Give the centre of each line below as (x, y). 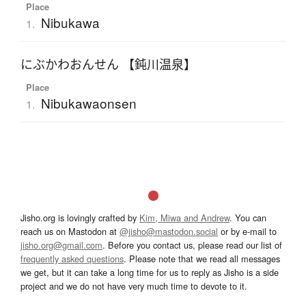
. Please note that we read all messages (202, 259)
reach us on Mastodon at (70, 232)
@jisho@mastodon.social (169, 232)
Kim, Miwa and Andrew (184, 218)
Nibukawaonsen (88, 103)
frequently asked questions (72, 259)
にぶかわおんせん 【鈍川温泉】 (108, 65)
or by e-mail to (247, 232)
